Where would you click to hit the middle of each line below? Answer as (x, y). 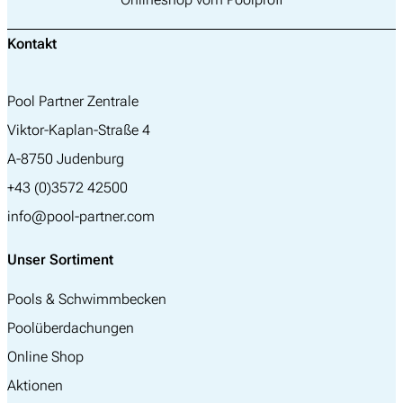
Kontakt (32, 44)
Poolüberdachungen (71, 328)
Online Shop (45, 357)
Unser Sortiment (60, 260)
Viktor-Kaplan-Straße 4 (79, 130)
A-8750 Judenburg (66, 159)
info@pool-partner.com (81, 217)
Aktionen (35, 386)
